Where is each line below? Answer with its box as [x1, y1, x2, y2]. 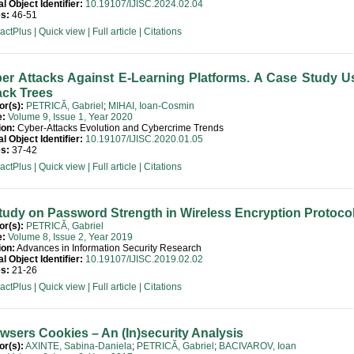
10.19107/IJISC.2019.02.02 [85, 254, 203, 265]
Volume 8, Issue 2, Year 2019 [8, 232, 133, 243]
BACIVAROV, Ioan [219, 341, 296, 352]
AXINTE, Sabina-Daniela [25, 341, 132, 352]
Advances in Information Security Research [15, 243, 201, 254]
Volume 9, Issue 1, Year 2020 [8, 111, 133, 122]
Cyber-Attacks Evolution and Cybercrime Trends [15, 122, 224, 134]
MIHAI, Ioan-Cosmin [108, 100, 194, 111]
